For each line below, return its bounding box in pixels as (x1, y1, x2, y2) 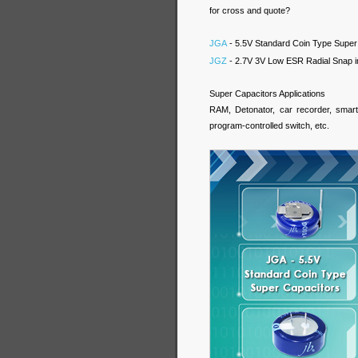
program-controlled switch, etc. (209, 121, 329, 130)
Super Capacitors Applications (209, 89, 325, 98)
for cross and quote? (209, 6, 290, 15)
